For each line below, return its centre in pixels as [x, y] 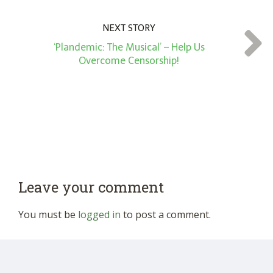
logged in [99, 215]
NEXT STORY [129, 28]
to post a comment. [166, 215]
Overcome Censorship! [129, 61]
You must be [48, 215]
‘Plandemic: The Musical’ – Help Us [129, 48]
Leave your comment [91, 187]
